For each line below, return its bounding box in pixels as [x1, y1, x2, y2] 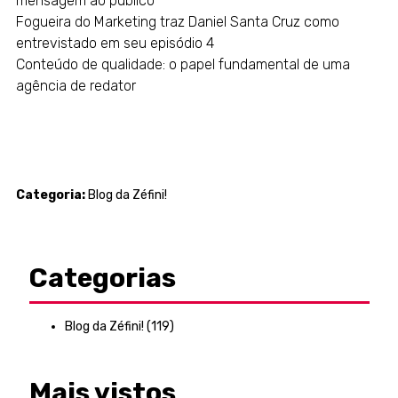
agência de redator [15, 77, 136, 95]
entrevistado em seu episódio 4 [15, 35, 214, 52]
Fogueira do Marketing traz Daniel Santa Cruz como [15, 13, 339, 31]
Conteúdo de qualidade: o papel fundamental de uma [15, 56, 350, 74]
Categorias [28, 262, 176, 295]
